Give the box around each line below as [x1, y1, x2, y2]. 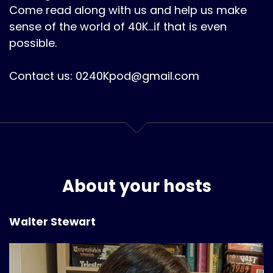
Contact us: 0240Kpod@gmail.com [9, 68, 199, 83]
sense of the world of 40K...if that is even [9, 19, 227, 34]
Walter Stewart [9, 214, 96, 229]
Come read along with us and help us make [9, 2, 247, 18]
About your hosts [62, 174, 211, 198]
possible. [9, 35, 57, 51]
